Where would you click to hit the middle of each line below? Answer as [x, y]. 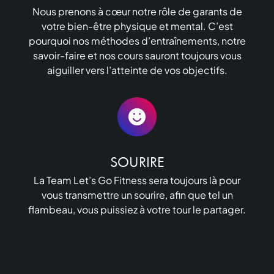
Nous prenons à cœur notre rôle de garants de [137, 11]
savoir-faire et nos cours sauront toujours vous [137, 55]
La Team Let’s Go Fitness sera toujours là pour [137, 180]
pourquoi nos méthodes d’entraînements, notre [137, 40]
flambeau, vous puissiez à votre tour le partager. [137, 209]
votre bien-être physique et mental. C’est [137, 26]
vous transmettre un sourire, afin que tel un [137, 194]
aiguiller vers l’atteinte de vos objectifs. [137, 70]
